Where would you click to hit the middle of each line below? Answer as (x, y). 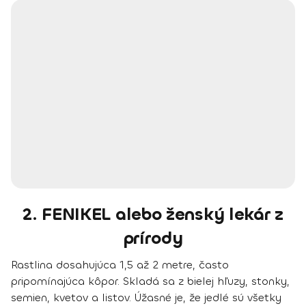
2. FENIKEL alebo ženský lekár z (153, 214)
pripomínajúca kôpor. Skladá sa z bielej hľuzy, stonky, (150, 281)
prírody (153, 238)
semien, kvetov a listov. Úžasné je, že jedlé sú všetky (146, 297)
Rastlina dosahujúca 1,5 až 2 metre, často (120, 264)
